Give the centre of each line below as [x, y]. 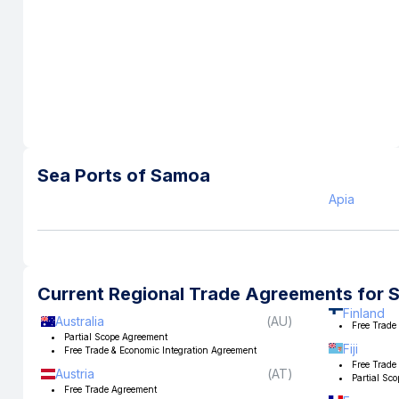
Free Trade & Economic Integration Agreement [160, 350]
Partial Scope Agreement [116, 337]
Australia [80, 321]
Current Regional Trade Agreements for [213, 294]
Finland [364, 313]
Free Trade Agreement [110, 389]
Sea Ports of [94, 175]
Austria [75, 374]
